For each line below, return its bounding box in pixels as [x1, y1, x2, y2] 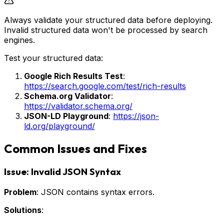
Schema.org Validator [24, 90, 111, 101]
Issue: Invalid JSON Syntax [4, 165, 121, 178]
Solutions [4, 205, 41, 215]
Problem [4, 187, 36, 197]
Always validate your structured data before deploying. [4, 14, 212, 25]
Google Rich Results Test [24, 70, 123, 81]
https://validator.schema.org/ [24, 100, 132, 111]
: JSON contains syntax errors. [36, 187, 154, 197]
